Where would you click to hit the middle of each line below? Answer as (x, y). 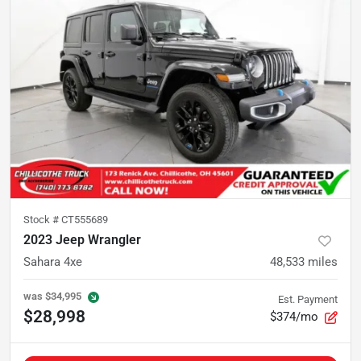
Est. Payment (308, 300)
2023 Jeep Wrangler (82, 240)
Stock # (42, 220)
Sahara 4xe (53, 262)
